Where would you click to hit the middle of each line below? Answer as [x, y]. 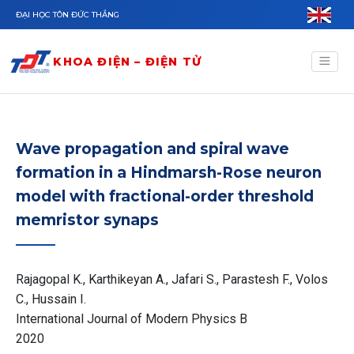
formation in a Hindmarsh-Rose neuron [169, 173]
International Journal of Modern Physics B [132, 319]
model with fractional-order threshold [165, 196]
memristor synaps [87, 220]
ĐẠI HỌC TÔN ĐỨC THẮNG [68, 15]
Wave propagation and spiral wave [153, 149]
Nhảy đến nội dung [54, 9]
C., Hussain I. [51, 299]
